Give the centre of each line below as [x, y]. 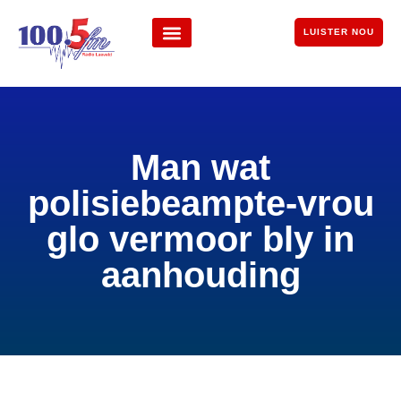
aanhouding [200, 275]
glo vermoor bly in [200, 239]
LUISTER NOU [338, 32]
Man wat [200, 168]
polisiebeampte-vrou [200, 204]
